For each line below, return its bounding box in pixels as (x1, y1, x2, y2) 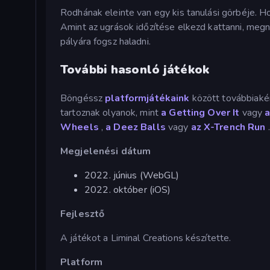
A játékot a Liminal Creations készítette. (60, 231, 231, 245)
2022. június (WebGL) (84, 168, 180, 182)
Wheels (60, 120, 99, 134)
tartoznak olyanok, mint (60, 105, 162, 119)
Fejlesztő (60, 207, 105, 221)
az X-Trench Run (190, 120, 266, 134)
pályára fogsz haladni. (60, 34, 151, 48)
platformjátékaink (105, 91, 190, 105)
